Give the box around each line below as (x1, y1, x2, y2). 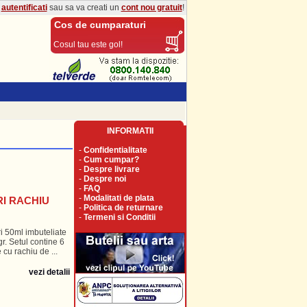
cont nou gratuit (121, 3, 182, 12)
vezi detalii (28, 267, 70, 277)
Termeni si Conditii (83, 212, 156, 222)
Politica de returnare (83, 203, 163, 212)
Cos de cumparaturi (51, 19, 146, 30)
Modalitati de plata (83, 193, 154, 203)
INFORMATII (106, 126, 153, 136)
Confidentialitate (83, 145, 147, 155)
